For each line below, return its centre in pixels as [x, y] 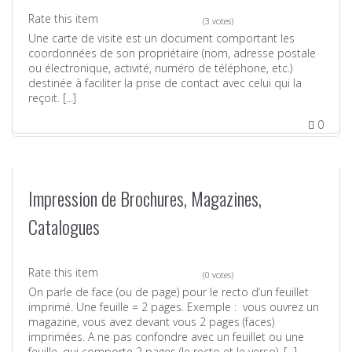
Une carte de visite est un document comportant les [161, 38]
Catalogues [64, 226]
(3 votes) [218, 20]
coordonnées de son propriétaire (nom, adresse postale [172, 53]
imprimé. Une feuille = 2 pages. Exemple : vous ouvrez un [174, 306]
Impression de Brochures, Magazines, [145, 198]
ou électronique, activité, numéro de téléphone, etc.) [160, 68]
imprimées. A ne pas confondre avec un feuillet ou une [166, 336]
